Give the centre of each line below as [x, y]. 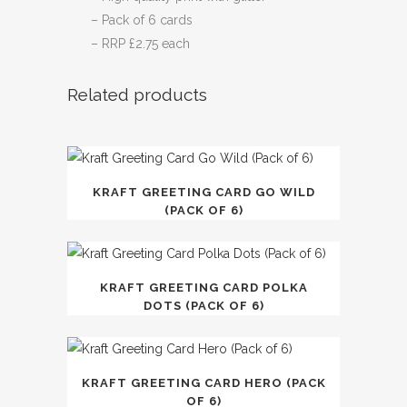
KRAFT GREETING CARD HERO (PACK [203, 383]
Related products [137, 94]
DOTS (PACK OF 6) [203, 306]
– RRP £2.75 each [140, 44]
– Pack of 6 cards [142, 20]
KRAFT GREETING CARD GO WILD [203, 192]
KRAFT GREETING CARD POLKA [203, 288]
